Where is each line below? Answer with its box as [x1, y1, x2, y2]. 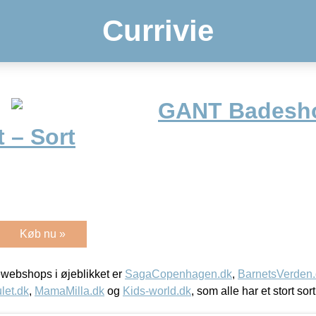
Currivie [102, 14, 214, 47]
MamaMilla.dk [35, 284, 104, 297]
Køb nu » [20, 227, 66, 240]
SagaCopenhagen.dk [125, 267, 232, 280]
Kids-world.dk [123, 284, 191, 297]
